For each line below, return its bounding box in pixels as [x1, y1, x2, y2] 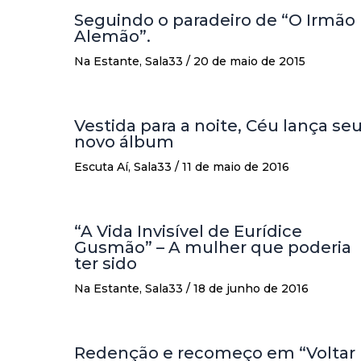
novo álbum [74, 131, 174, 151]
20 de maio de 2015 [193, 53, 305, 68]
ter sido [74, 253, 137, 273]
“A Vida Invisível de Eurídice [74, 221, 302, 241]
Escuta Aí [74, 159, 128, 174]
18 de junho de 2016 [193, 280, 309, 296]
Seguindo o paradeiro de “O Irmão [74, 10, 355, 30]
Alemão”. [74, 26, 151, 46]
